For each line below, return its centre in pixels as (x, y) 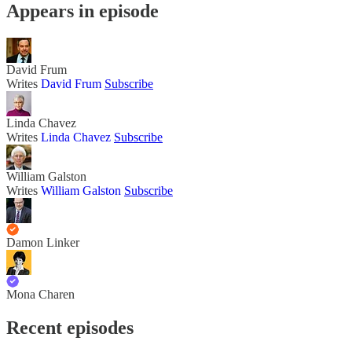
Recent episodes (70, 327)
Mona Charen (40, 294)
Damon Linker (43, 242)
